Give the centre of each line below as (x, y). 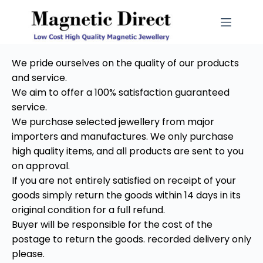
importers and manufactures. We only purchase (123, 136)
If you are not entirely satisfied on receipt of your (124, 181)
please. (28, 254)
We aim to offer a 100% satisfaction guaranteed (121, 92)
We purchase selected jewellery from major (113, 122)
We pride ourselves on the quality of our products (125, 63)
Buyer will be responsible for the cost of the (112, 225)
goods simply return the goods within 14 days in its (126, 195)
